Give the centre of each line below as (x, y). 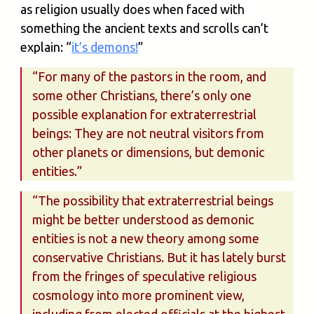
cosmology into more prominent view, (139, 295)
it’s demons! (105, 47)
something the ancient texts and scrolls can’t (145, 28)
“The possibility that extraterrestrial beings (153, 201)
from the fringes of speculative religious (145, 277)
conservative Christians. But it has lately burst (159, 258)
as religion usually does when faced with (133, 9)
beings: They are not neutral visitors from (149, 134)
